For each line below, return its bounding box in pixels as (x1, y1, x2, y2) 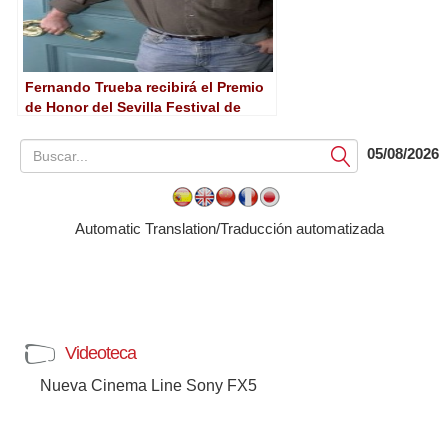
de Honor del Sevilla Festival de (25, 99, 241, 115)
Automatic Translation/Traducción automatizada (74, 220, 384, 237)
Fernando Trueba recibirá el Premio (25, 79, 264, 95)
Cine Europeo (25, 119, 118, 135)
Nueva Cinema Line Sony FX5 (40, 377, 257, 394)
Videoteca (65, 343, 136, 363)
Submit (327, 147, 373, 164)
